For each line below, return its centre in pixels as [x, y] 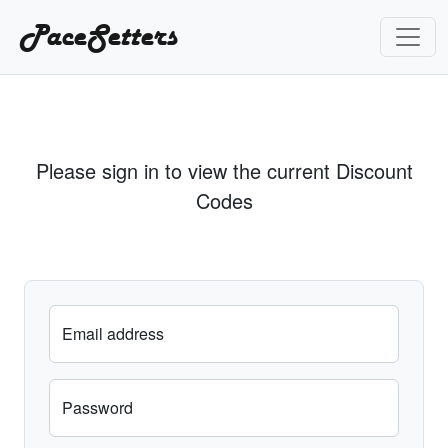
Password [97, 407]
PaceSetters [94, 37]
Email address [113, 333]
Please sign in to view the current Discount [224, 170]
